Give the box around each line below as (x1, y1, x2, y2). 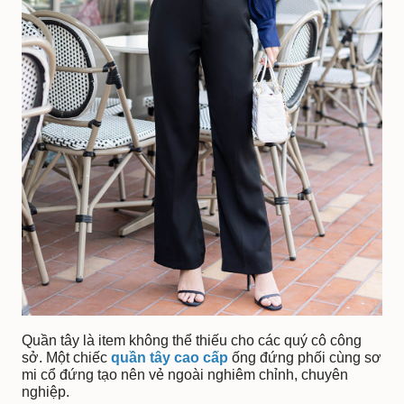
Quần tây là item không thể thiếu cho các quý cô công (22, 333, 362, 349)
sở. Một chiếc (22, 350, 111, 366)
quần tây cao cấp (111, 350, 228, 366)
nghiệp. (22, 384, 69, 400)
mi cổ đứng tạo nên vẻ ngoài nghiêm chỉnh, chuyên (22, 367, 348, 383)
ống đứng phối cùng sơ (228, 350, 381, 366)
